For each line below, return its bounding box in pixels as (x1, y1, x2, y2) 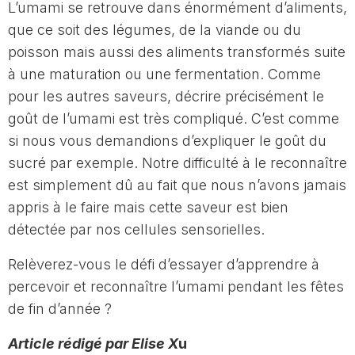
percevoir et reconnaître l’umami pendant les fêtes (8, 277, 344, 295)
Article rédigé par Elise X (8, 334, 178, 352)
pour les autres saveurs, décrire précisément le (8, 87, 324, 105)
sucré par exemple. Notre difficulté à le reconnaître (8, 154, 347, 171)
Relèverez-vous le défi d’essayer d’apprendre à (8, 255, 319, 273)
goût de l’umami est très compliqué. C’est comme (8, 109, 339, 127)
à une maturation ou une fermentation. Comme (8, 65, 321, 82)
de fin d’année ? (8, 300, 112, 317)
